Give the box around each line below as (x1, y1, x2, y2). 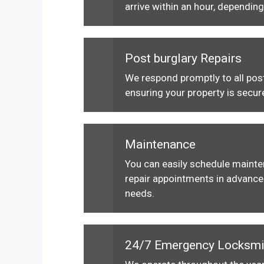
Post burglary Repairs (125, 51, 242, 65)
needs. (125, 187, 154, 199)
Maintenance (125, 137, 196, 151)
